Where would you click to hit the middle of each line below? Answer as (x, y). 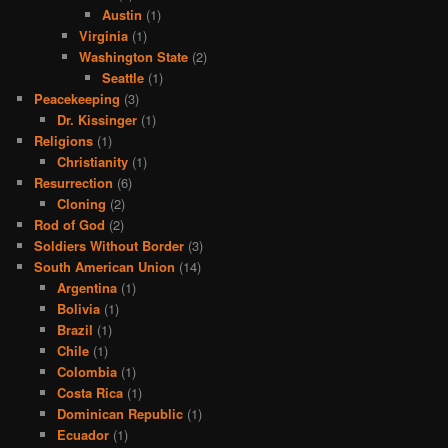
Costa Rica (89, 393)
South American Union (105, 267)
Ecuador (82, 435)
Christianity (92, 162)
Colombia (86, 372)
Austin (121, 15)
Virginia (104, 36)
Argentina (86, 288)
